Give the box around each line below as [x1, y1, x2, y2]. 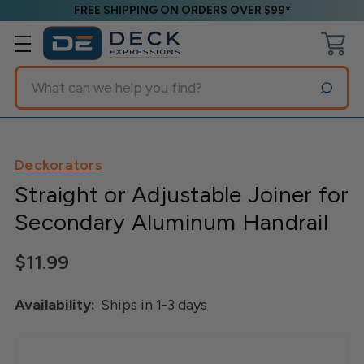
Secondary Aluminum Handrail [15, 208, 328, 236]
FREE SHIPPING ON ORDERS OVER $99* [73, 3, 291, 17]
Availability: [15, 295, 95, 314]
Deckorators [15, 156, 102, 174]
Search [15, 67, 61, 85]
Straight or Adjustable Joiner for [15, 180, 349, 209]
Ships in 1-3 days [101, 295, 207, 314]
